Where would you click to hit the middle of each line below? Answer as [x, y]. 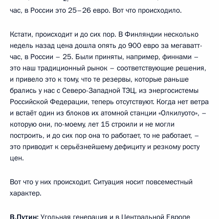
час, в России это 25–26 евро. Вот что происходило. [96, 10]
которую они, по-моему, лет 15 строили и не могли [92, 124]
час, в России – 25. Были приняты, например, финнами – [104, 56]
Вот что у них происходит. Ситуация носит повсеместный [101, 182]
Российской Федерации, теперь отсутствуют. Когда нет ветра [109, 101]
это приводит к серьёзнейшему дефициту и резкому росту [105, 146]
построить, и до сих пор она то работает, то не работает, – [105, 135]
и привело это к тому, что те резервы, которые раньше [99, 79]
